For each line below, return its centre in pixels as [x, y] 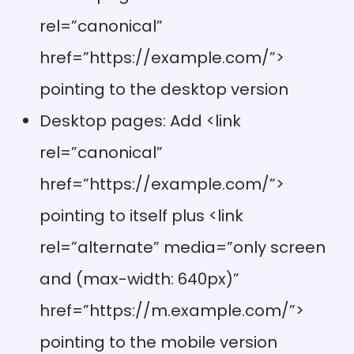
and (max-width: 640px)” [139, 279]
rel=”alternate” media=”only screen [183, 247]
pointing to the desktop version [164, 89]
